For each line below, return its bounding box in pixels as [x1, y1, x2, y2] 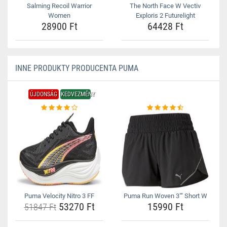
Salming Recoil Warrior [27, 2, 92, 10]
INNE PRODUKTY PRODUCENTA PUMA [15, 63, 138, 73]
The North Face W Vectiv [130, 2, 201, 10]
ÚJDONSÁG [29, 91, 57, 98]
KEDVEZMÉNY [60, 91, 95, 98]
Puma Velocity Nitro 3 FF [24, 192, 94, 200]
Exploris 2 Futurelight [135, 12, 195, 19]
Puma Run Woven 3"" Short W [123, 192, 207, 200]
